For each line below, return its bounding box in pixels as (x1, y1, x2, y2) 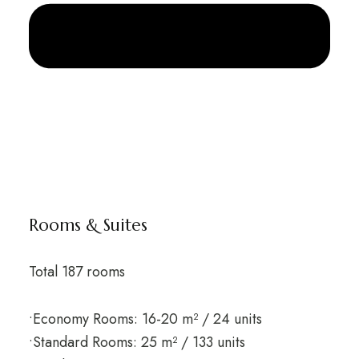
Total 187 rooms (28, 261, 125, 283)
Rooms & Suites (28, 215, 147, 236)
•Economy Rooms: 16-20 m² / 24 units (28, 309, 262, 330)
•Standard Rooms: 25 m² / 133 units (28, 332, 245, 353)
